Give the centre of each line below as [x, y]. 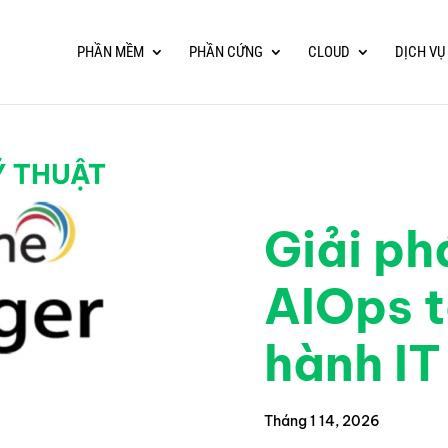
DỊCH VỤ [419, 52]
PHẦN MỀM [110, 52]
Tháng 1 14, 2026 [322, 421]
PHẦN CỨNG [225, 52]
